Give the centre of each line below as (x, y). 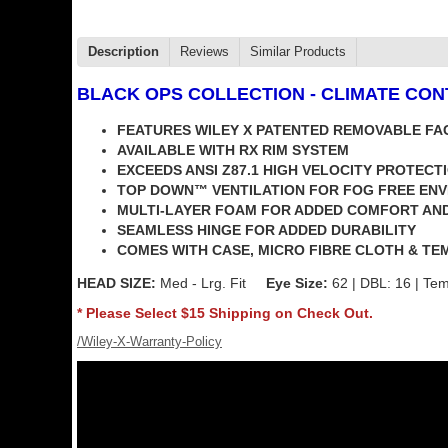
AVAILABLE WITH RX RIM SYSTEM (233, 150)
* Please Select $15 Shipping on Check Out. (225, 313)
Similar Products (298, 51)
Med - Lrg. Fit (211, 283)
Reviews (204, 51)
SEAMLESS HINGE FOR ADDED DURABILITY (266, 230)
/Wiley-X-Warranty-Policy (149, 341)
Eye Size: (297, 283)
